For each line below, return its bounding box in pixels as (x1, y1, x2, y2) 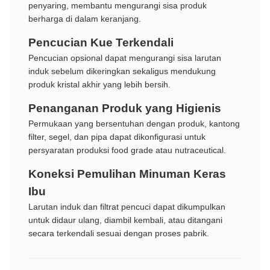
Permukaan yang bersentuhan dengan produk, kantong (28, 119, 240, 129)
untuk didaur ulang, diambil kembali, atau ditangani (28, 215, 222, 225)
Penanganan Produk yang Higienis (28, 102, 221, 115)
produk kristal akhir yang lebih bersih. (28, 80, 171, 90)
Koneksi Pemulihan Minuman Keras (28, 168, 226, 181)
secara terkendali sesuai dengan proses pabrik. (28, 228, 209, 239)
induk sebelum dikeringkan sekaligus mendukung (28, 66, 216, 77)
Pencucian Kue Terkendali (28, 36, 174, 49)
